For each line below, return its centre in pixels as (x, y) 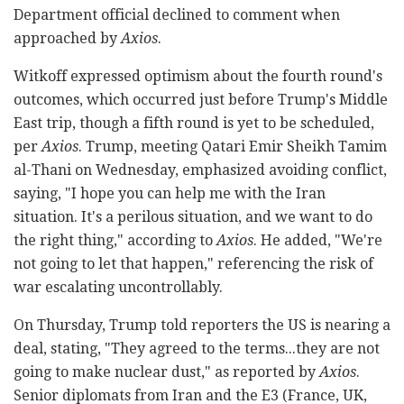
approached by (67, 38)
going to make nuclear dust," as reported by (166, 372)
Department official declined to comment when (177, 14)
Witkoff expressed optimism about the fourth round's (198, 76)
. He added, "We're (318, 240)
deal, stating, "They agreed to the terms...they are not (197, 348)
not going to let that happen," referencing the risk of (193, 263)
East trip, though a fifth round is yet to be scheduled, (194, 123)
